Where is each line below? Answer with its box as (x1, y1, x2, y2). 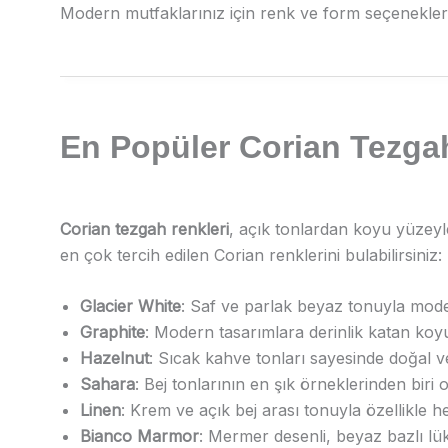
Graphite (80, 322, 145, 343)
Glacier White (80, 296, 181, 317)
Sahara (80, 374, 135, 395)
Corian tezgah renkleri (60, 218, 229, 239)
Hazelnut (80, 348, 149, 369)
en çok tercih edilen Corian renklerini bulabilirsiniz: (60, 244, 442, 265)
